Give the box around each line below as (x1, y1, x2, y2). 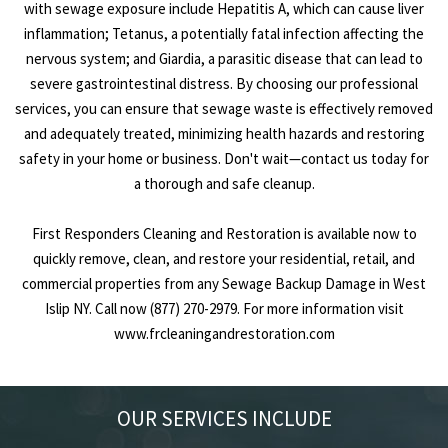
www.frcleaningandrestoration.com (113, 324, 335, 344)
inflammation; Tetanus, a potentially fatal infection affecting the (24, 24, 424, 44)
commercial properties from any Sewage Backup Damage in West (22, 274, 426, 294)
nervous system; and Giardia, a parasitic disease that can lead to (25, 49, 423, 69)
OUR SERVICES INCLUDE (116, 405, 332, 433)
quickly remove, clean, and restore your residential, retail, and (33, 249, 415, 269)
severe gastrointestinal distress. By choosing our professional (30, 74, 418, 94)
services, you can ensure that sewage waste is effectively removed (15, 99, 433, 119)
